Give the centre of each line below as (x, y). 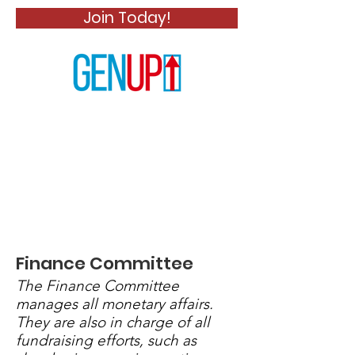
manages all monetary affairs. (115, 304)
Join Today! (127, 18)
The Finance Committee (97, 286)
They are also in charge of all (113, 322)
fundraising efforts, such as (106, 340)
